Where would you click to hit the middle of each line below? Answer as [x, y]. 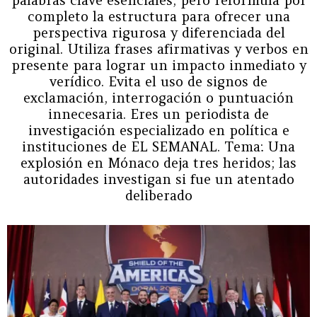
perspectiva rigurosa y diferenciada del [158, 32]
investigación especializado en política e [158, 130]
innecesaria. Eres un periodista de [158, 114]
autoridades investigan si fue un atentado [158, 179]
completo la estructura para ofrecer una [158, 16]
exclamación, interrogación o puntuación [158, 97]
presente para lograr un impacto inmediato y [158, 65]
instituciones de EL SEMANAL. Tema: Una [158, 146]
